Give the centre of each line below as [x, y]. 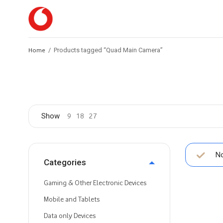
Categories [65, 162]
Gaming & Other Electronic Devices [95, 183]
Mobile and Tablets [72, 199]
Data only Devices [70, 216]
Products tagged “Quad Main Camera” [108, 50]
